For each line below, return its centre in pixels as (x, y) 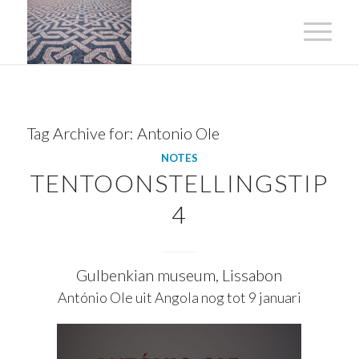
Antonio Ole (178, 133)
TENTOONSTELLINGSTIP (179, 183)
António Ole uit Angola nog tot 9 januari (179, 297)
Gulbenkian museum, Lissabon (179, 275)
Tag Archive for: (82, 133)
